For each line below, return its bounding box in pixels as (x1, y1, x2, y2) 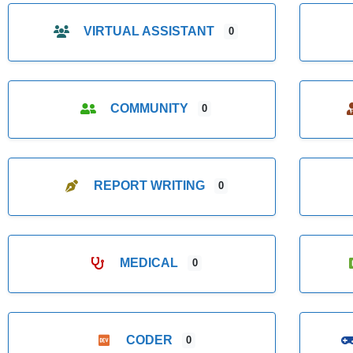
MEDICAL (120, 256, 179, 270)
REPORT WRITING (93, 179, 205, 193)
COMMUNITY (110, 102, 188, 116)
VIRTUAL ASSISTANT (84, 24, 215, 39)
